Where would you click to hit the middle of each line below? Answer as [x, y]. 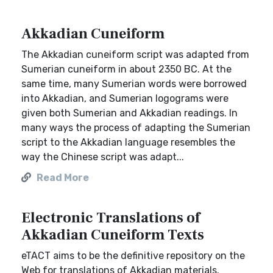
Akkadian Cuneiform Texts [113, 235]
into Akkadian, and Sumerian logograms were [125, 98]
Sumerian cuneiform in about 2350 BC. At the [126, 69]
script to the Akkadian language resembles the [128, 142]
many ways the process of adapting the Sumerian [136, 128]
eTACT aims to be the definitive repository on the [133, 256]
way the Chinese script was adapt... [103, 157]
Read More [63, 178]
